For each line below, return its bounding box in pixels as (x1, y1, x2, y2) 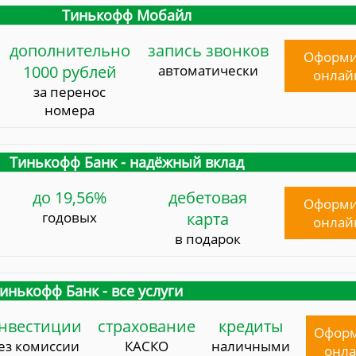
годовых (42, 207, 98, 226)
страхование (98, 315, 196, 337)
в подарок (175, 229, 242, 248)
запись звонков (147, 39, 269, 61)
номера (44, 100, 95, 119)
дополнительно (9, 39, 130, 61)
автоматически (157, 60, 258, 79)
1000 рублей (22, 60, 117, 83)
